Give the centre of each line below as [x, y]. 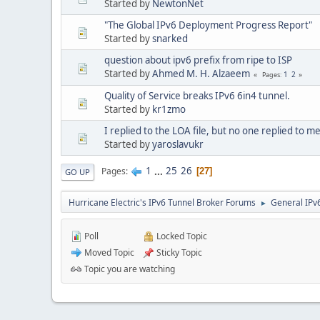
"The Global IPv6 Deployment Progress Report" [208, 25]
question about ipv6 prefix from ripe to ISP [198, 60]
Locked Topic [181, 236]
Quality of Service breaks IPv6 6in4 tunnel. [197, 95]
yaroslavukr [178, 144]
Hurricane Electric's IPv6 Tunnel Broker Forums [162, 202]
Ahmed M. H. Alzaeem [201, 73]
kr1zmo [169, 109]
